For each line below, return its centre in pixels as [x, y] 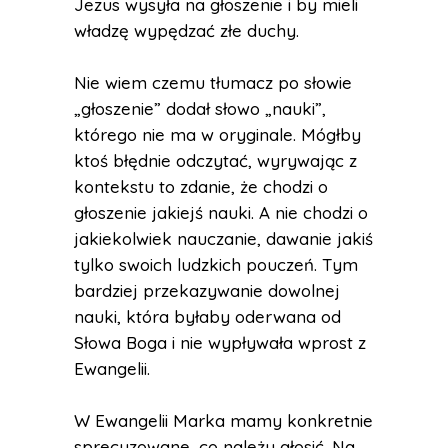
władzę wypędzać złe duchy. [186, 30]
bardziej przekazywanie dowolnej [207, 290]
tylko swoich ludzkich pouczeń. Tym [216, 264]
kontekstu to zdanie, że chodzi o [201, 186]
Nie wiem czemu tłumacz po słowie [213, 82]
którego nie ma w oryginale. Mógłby [217, 134]
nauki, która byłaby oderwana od [207, 316]
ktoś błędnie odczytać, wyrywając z [215, 160]
